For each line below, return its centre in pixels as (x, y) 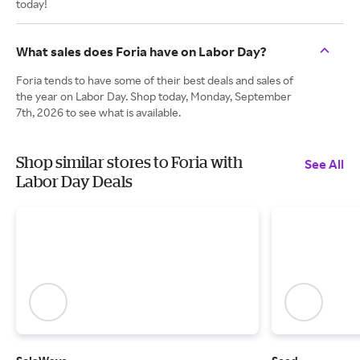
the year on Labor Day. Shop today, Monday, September (154, 96)
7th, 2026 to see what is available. (98, 112)
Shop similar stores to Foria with (129, 162)
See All (324, 164)
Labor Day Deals (74, 181)
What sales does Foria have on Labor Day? (141, 51)
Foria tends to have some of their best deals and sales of (155, 80)
